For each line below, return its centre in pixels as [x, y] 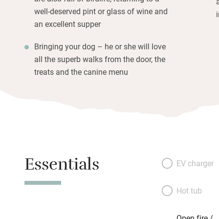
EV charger [195, 163]
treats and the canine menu [81, 71]
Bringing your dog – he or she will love [100, 46]
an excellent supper [67, 23]
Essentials [62, 167]
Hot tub [189, 190]
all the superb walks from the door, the [100, 59]
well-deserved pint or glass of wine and [101, 11]
